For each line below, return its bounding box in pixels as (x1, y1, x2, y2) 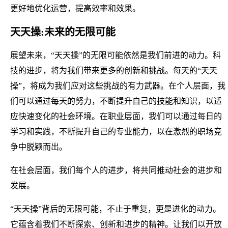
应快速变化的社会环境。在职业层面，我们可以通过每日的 (10, 111, 222, 121)
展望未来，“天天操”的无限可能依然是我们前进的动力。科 (10, 50, 221, 60)
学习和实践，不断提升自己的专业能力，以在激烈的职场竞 (10, 127, 222, 136)
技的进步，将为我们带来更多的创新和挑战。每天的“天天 (10, 66, 217, 75)
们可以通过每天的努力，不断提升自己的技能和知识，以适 (10, 96, 222, 105)
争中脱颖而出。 (10, 142, 67, 151)
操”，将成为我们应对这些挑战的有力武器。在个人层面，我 (10, 81, 225, 90)
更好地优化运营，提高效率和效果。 (10, 4, 140, 13)
